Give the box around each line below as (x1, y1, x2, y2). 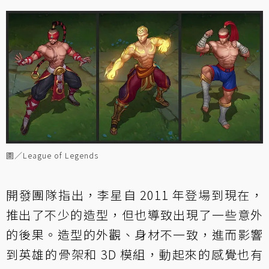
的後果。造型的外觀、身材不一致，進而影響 (6, 226, 263, 244)
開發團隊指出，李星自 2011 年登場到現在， (6, 186, 263, 204)
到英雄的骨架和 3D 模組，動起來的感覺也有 (6, 246, 263, 264)
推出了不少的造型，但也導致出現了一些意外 (6, 206, 263, 224)
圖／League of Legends (6, 150, 98, 162)
